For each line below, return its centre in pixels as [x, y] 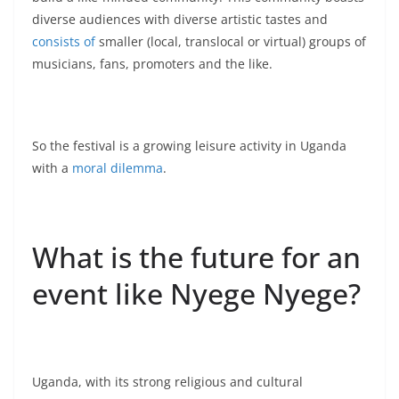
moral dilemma [118, 168]
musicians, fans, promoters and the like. [152, 64]
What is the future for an [196, 257]
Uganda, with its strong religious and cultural [167, 382]
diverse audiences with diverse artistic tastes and [180, 19]
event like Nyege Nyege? [196, 293]
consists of [64, 41]
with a [52, 168]
